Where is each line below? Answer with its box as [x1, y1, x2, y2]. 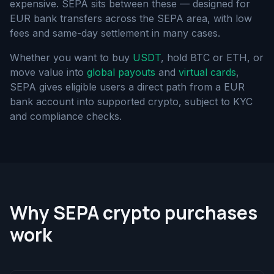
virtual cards [179, 66, 236, 78]
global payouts [87, 66, 155, 78]
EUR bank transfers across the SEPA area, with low [10, 12, 252, 24]
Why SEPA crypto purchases [10, 200, 257, 225]
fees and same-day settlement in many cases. [10, 27, 220, 39]
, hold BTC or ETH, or [161, 51, 264, 64]
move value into [10, 66, 87, 78]
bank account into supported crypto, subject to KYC [10, 95, 253, 108]
